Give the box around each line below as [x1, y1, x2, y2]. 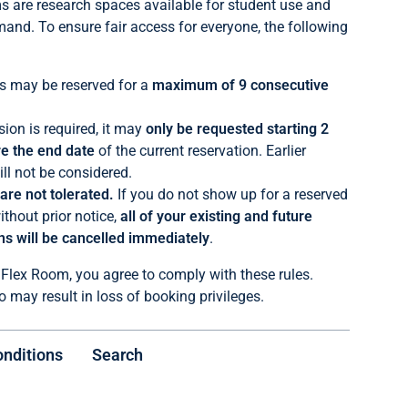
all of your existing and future [119, 208, 312, 225]
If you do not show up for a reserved [113, 186, 348, 203]
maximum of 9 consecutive [151, 76, 329, 94]
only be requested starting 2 [145, 120, 329, 138]
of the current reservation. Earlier [94, 142, 306, 159]
